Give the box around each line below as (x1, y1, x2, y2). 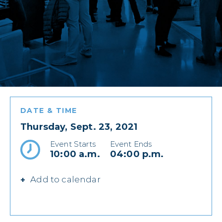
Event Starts (50, 139, 96, 149)
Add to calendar (30, 174, 101, 185)
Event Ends (110, 139, 152, 149)
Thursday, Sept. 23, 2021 (20, 121, 138, 132)
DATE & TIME (20, 106, 77, 115)
